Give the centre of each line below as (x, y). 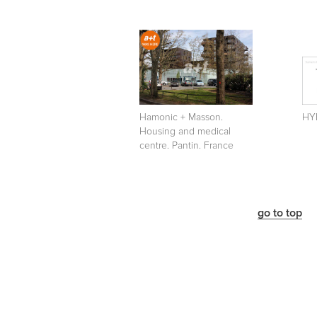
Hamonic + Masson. (181, 117)
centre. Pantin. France (186, 145)
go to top (280, 213)
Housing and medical (185, 131)
